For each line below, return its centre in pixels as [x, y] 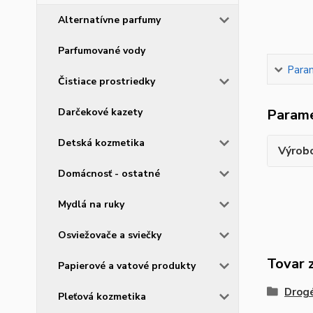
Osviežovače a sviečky [110, 235]
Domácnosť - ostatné [109, 174]
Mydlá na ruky [91, 204]
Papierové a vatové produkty [127, 266]
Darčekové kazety [100, 112]
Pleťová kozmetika [102, 297]
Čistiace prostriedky [107, 81]
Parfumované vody [102, 51]
